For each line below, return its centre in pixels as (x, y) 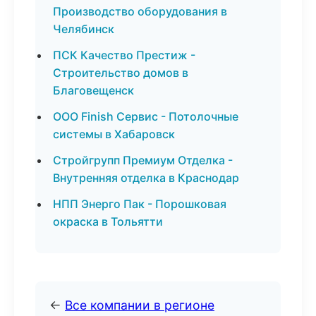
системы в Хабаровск (114, 134)
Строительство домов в (121, 73)
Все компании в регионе (140, 305)
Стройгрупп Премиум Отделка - (143, 160)
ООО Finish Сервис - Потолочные (146, 116)
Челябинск (84, 29)
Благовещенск (93, 90)
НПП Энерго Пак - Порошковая (140, 204)
